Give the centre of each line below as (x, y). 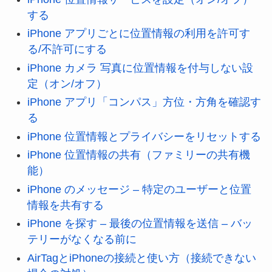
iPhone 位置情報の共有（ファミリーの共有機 (138, 155)
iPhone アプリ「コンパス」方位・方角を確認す (144, 102)
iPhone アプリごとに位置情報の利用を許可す (138, 34)
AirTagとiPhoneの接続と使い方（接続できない (141, 258)
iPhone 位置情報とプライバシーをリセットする (144, 136)
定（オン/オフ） (67, 83)
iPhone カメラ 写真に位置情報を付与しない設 (140, 68)
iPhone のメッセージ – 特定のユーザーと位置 (139, 189)
